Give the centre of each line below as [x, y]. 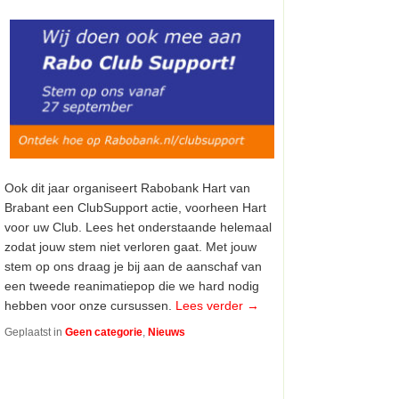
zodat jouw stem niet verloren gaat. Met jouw [131, 246]
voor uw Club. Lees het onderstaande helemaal [138, 227]
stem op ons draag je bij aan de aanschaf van [134, 266]
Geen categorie [104, 332]
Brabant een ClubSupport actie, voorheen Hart [136, 207]
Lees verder [212, 305]
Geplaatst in [34, 332]
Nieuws [167, 332]
